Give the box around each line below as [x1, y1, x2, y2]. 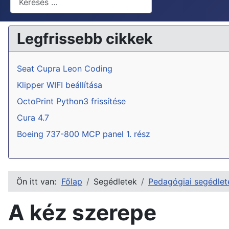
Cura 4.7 [17, 112, 49, 123]
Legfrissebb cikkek [17, 30, 153, 48]
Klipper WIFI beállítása [17, 80, 102, 90]
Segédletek [94, 176, 137, 187]
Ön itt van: [16, 176, 61, 187]
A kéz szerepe [8, 199, 156, 226]
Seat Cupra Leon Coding [17, 63, 112, 74]
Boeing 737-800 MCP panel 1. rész [17, 129, 150, 140]
